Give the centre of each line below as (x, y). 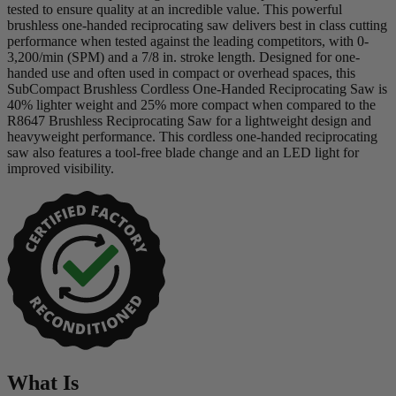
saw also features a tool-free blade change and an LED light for (183, 152)
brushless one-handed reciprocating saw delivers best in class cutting (197, 25)
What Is (43, 382)
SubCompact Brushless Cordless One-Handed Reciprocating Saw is (197, 88)
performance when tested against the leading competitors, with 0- (188, 41)
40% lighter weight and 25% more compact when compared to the (191, 104)
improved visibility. (61, 168)
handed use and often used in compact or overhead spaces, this (181, 72)
